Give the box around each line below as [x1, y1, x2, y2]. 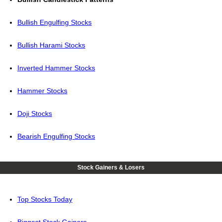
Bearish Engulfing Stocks [17, 132, 95, 141]
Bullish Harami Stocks [17, 41, 85, 50]
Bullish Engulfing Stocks [17, 18, 92, 27]
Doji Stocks [17, 110, 52, 118]
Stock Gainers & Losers [77, 164, 145, 171]
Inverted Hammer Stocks [17, 64, 95, 72]
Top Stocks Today [17, 195, 72, 204]
